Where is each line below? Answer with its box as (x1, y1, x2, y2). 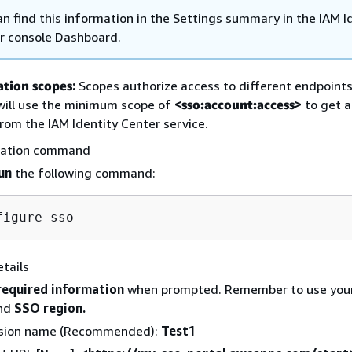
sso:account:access (181, 97, 295, 112)
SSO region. (14, 300, 86, 316)
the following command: (12, 165, 156, 181)
